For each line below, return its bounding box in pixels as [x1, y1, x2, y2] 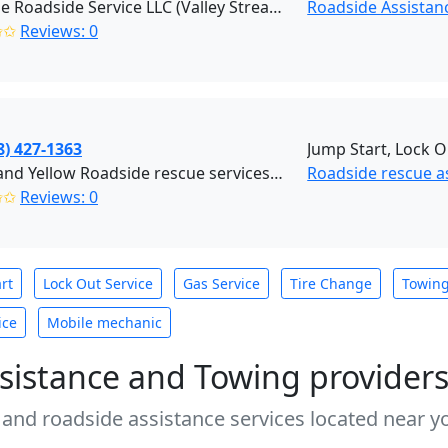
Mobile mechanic [47, 313, 162, 332]
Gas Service [183, 274, 260, 293]
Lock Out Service [43, 274, 153, 293]
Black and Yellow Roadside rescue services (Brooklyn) [270, 162, 283, 184]
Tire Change [290, 274, 372, 293]
